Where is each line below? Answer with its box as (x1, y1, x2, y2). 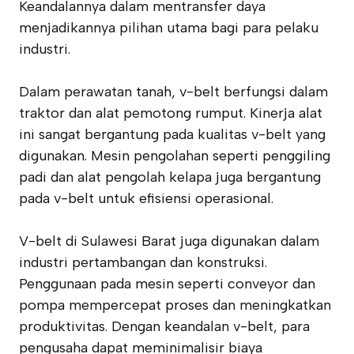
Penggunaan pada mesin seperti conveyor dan (19, 275, 315, 292)
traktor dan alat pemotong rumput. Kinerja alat (19, 104, 322, 122)
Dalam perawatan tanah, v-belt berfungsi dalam (19, 83, 328, 100)
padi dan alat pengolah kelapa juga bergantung (19, 168, 321, 186)
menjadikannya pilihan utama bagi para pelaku (19, 19, 318, 36)
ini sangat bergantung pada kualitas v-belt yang (19, 126, 326, 143)
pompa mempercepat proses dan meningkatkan (19, 296, 331, 314)
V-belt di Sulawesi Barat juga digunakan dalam (19, 232, 319, 250)
